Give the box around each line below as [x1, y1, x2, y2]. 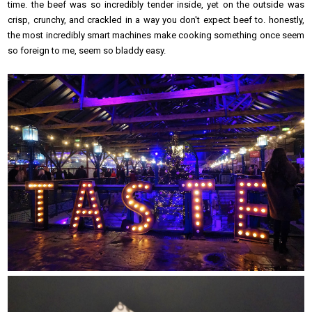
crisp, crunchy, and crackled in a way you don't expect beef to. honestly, [8, 14, 304, 25]
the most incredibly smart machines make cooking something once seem [8, 29, 304, 40]
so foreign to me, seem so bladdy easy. [8, 45, 166, 56]
